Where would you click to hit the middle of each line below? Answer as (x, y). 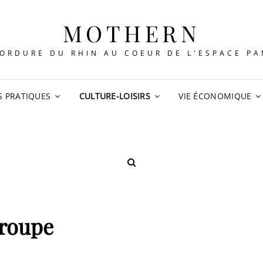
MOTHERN (131, 33)
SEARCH (153, 171)
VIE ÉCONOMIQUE (215, 96)
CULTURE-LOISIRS (115, 96)
